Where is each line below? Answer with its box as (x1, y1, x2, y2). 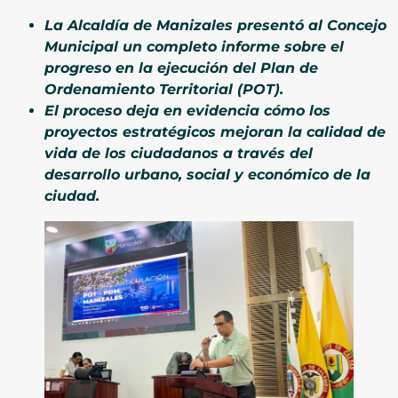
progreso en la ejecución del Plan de (44, 59, 318, 76)
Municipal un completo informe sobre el (44, 37, 344, 55)
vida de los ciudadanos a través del (44, 144, 313, 162)
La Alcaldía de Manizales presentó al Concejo (44, 16, 386, 34)
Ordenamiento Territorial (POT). (44, 80, 283, 98)
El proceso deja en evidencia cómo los (44, 101, 330, 119)
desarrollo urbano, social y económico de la (44, 165, 370, 183)
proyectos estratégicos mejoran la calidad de (44, 123, 386, 140)
